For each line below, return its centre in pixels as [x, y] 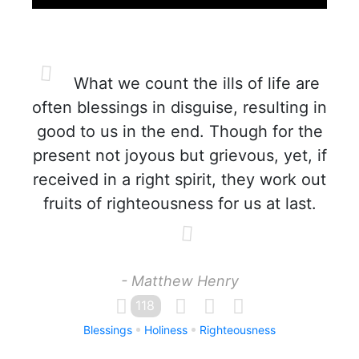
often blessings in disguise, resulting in [179, 107]
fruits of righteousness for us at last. [179, 204]
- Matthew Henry [179, 281]
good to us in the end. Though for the [179, 131]
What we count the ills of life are [194, 83]
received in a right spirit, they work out [179, 179]
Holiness [166, 330]
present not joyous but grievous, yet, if [179, 155]
